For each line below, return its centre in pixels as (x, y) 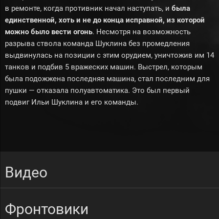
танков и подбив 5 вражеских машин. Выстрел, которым (104, 67)
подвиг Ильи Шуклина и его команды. (72, 102)
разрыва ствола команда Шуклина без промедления (97, 44)
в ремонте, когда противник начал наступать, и (88, 8)
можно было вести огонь (49, 32)
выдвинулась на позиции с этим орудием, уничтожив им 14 (109, 55)
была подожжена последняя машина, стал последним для (107, 79)
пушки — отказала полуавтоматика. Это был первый (97, 90)
